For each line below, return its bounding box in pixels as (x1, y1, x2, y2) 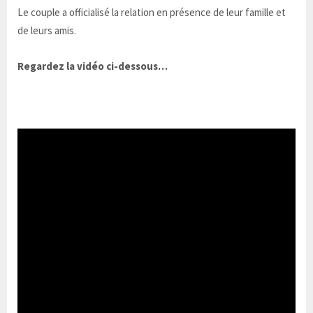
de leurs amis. (17, 24, 76, 38)
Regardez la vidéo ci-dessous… (17, 59, 168, 73)
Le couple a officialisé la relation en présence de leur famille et (17, 6, 286, 20)
